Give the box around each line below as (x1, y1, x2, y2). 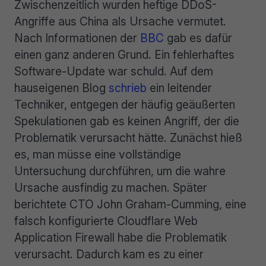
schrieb (109, 81, 147, 96)
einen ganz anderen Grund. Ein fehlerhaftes (14, 47, 235, 62)
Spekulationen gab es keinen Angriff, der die (14, 114, 239, 129)
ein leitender (147, 81, 212, 96)
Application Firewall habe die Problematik (14, 230, 227, 245)
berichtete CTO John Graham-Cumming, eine (14, 197, 246, 212)
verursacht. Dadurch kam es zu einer (14, 247, 204, 262)
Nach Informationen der (14, 31, 140, 46)
